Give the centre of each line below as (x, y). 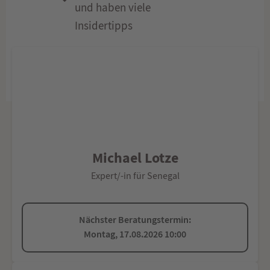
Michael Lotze (135, 157)
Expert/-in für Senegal (135, 176)
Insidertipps (104, 26)
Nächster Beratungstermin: (135, 220)
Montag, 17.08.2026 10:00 (135, 234)
